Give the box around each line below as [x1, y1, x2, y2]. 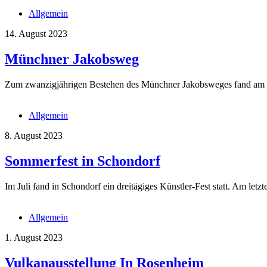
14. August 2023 [5, 28, 67, 39]
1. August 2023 [5, 232, 63, 243]
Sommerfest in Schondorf [5, 153, 160, 169]
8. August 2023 [5, 130, 63, 141]
